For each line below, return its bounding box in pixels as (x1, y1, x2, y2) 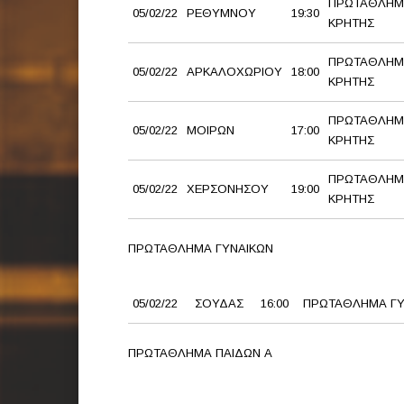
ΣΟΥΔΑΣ (195, 297, 243, 311)
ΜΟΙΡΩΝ (187, 124, 234, 138)
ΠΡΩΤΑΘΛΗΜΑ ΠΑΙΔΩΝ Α (128, 346, 272, 361)
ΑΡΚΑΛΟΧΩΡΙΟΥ (187, 65, 282, 79)
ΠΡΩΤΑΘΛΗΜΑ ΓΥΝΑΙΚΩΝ (128, 242, 273, 256)
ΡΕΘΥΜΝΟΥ (187, 6, 256, 21)
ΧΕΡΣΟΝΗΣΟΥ (187, 182, 269, 197)
